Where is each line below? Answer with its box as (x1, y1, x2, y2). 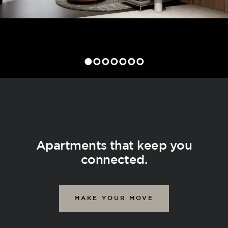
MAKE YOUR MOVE (74, 195, 154, 201)
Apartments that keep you (36, 140, 192, 152)
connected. (80, 155, 148, 166)
